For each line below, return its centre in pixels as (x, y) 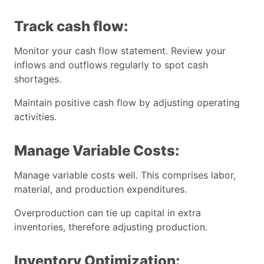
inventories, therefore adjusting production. (111, 227)
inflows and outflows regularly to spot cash (111, 65)
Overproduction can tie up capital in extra (108, 212)
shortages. (38, 79)
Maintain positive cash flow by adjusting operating (127, 102)
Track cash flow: (71, 26)
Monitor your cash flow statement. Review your (120, 50)
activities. (35, 116)
